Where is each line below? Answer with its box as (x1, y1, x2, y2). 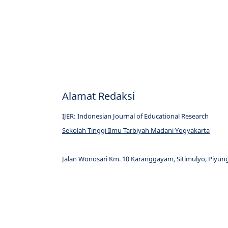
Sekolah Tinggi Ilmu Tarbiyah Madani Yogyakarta (62, 125, 210, 135)
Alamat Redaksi (62, 89, 135, 103)
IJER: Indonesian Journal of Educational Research (62, 111, 209, 121)
